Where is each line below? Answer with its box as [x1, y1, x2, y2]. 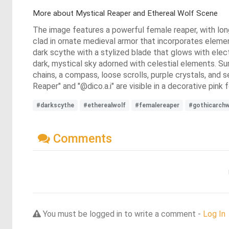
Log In [203, 209, 225, 219]
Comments [50, 131, 112, 146]
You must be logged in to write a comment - [41, 209, 203, 219]
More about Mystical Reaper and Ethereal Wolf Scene [33, 9, 218, 18]
